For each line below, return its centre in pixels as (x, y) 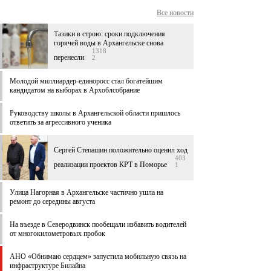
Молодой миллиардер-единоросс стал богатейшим (86, 81)
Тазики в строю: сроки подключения (109, 34)
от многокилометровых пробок (57, 234)
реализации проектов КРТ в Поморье (110, 165)
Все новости (175, 13)
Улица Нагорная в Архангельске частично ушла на (87, 193)
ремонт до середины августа (52, 202)
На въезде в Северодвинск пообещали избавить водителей (98, 225)
